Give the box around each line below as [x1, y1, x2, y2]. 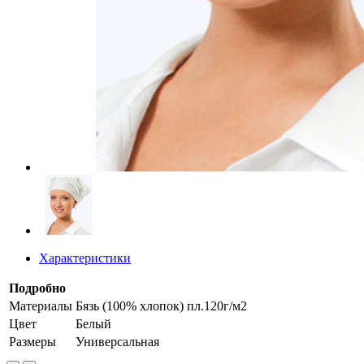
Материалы [9, 299, 72, 313]
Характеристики [39, 251, 131, 265]
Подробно [9, 281, 66, 295]
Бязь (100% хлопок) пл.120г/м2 [76, 299, 247, 313]
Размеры [9, 335, 56, 349]
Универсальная [76, 335, 159, 349]
